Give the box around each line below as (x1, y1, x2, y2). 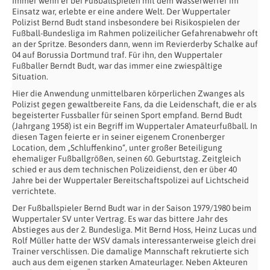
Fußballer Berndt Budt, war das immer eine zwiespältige (12, 61, 222, 71)
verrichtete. (12, 186, 56, 196)
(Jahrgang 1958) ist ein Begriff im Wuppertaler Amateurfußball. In (12, 121, 257, 131)
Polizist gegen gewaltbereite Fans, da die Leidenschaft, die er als (12, 99, 257, 110)
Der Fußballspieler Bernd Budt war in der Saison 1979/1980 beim (12, 203, 251, 213)
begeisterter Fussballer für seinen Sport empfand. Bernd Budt (12, 110, 242, 121)
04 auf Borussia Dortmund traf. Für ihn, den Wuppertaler (12, 50, 222, 60)
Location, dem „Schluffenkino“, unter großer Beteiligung (12, 143, 222, 153)
